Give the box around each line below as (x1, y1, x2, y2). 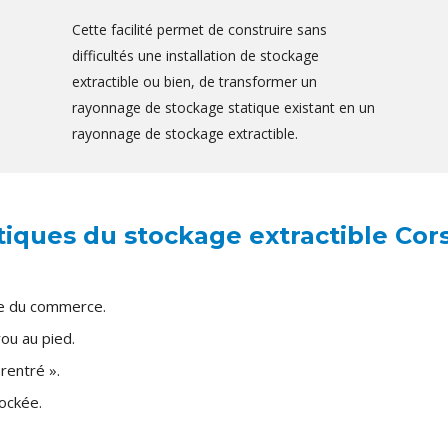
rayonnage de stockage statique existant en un (72, 98, 375, 118)
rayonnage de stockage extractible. (72, 124, 298, 144)
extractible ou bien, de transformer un (72, 72, 317, 92)
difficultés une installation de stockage (72, 46, 319, 66)
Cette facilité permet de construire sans (72, 20, 327, 40)
